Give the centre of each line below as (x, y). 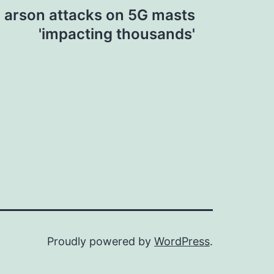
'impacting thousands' (117, 34)
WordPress (182, 241)
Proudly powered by (101, 241)
